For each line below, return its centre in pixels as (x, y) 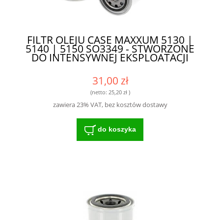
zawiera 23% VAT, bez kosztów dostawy (110, 104)
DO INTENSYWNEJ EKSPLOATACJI (110, 57)
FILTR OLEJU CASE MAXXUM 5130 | (110, 40)
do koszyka (117, 129)
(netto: (99, 92)
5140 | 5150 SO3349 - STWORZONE (110, 48)
